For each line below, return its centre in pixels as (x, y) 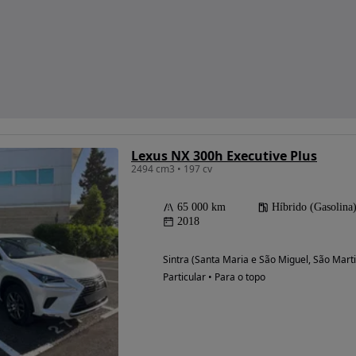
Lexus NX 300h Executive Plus (224, 156)
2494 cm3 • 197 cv (172, 169)
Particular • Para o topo (214, 277)
